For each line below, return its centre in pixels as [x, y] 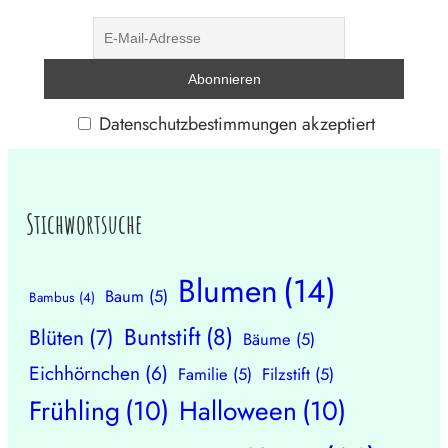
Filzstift [286, 373]
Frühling [75, 410]
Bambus [52, 297]
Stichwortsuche [84, 224]
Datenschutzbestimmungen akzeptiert [234, 123]
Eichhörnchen [85, 372]
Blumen [228, 290]
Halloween [238, 410]
